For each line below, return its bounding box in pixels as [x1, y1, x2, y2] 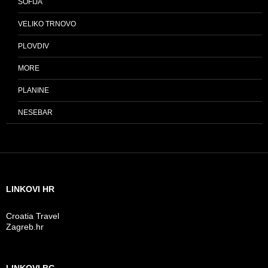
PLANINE [18, 86, 49, 95]
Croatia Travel [6, 211, 59, 221]
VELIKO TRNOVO [18, 20, 76, 28]
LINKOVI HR [6, 184, 54, 194]
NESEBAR [18, 108, 53, 117]
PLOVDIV [18, 42, 49, 50]
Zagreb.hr [6, 222, 44, 232]
